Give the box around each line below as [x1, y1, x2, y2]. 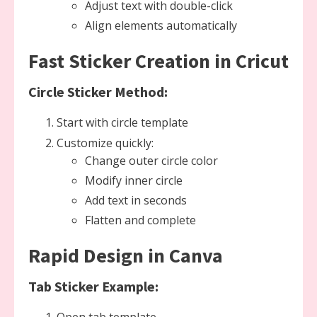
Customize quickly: [57, 134, 154, 151]
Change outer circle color [85, 152, 218, 168]
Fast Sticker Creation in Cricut [28, 48, 289, 74]
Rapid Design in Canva [28, 243, 223, 269]
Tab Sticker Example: [28, 277, 158, 296]
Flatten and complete [85, 212, 196, 229]
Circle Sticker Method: [28, 83, 168, 101]
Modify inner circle [85, 172, 183, 188]
